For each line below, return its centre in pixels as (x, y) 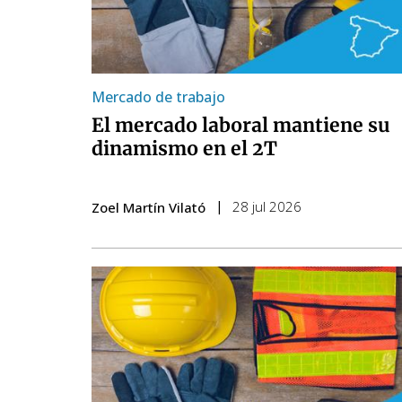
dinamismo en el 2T (184, 148)
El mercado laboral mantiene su (240, 125)
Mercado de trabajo (158, 96)
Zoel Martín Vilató (149, 207)
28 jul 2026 (267, 206)
